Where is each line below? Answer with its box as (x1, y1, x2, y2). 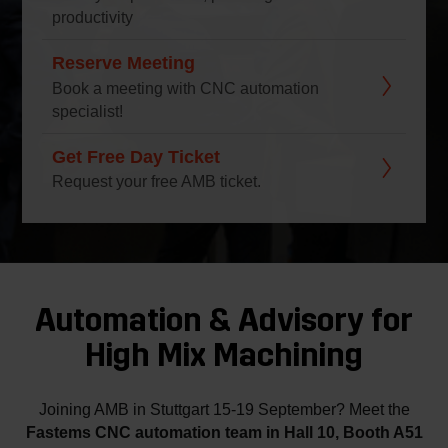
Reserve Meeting (52, 52, 196, 74)
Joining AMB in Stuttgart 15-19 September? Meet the (38, 400, 410, 419)
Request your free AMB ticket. (52, 172, 262, 191)
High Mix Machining (85, 336, 363, 376)
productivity (52, 8, 134, 27)
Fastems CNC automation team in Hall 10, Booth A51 (25, 423, 423, 443)
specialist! (52, 101, 124, 120)
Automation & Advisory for (35, 301, 413, 341)
